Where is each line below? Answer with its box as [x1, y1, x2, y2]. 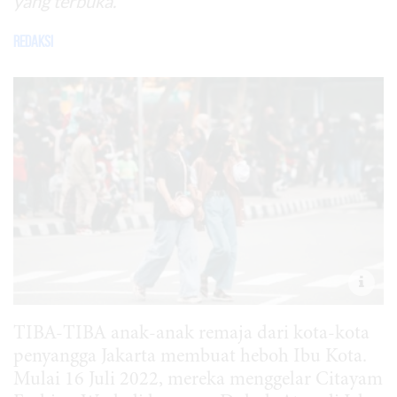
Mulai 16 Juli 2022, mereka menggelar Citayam [13, 370, 383, 391]
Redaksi [13, 33, 53, 51]
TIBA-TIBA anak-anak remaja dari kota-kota [13, 324, 370, 345]
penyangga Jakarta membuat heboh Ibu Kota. [13, 347, 367, 368]
